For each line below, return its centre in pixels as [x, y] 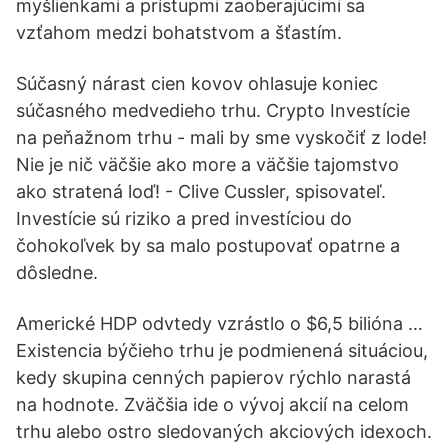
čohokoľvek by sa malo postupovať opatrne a [208, 245]
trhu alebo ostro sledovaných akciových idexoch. [224, 431]
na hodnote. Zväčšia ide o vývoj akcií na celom [212, 404]
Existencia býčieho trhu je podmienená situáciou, [222, 350]
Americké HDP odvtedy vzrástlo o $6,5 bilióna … [219, 323]
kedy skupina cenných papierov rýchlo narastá [213, 377]
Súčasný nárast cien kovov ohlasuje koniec [197, 83]
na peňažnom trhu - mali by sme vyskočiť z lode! [221, 137]
